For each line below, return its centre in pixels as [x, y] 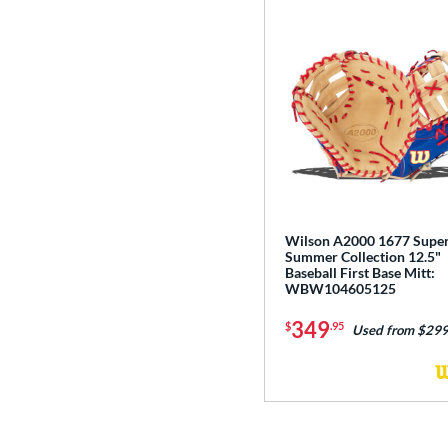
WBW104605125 [340, 289]
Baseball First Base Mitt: [360, 273]
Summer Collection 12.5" [363, 257]
